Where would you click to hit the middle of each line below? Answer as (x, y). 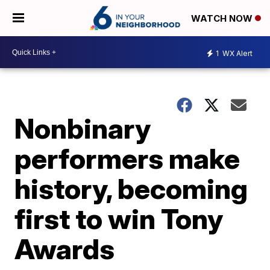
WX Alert (237, 53)
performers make (127, 159)
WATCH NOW (223, 19)
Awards (65, 249)
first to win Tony (119, 219)
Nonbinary (83, 128)
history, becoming (131, 189)
